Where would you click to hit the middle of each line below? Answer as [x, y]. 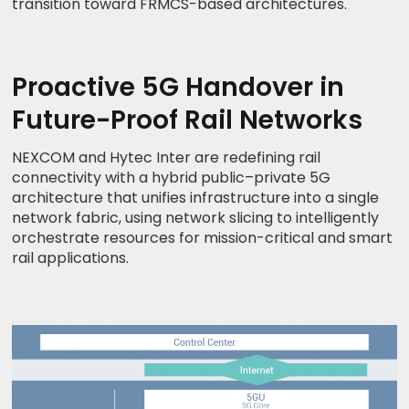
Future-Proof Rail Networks [188, 121]
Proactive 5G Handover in [178, 88]
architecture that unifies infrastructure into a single [196, 198]
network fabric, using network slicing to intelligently [196, 218]
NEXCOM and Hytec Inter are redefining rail [167, 158]
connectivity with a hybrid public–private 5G [172, 178]
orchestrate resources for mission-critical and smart [203, 238]
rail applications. [71, 258]
